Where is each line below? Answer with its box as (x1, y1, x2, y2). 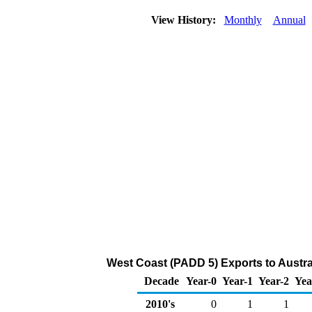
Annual (272, 14, 306, 26)
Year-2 (258, 275, 289, 287)
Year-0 (186, 275, 217, 287)
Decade (144, 275, 179, 287)
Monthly (224, 14, 262, 26)
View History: (148, 14, 221, 26)
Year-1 (222, 275, 253, 287)
